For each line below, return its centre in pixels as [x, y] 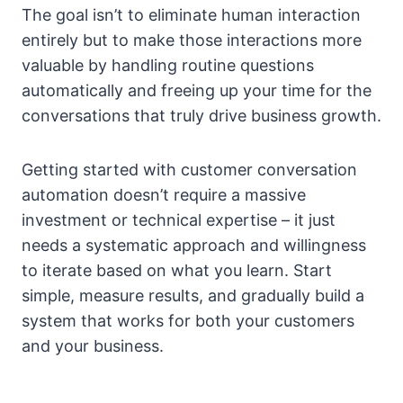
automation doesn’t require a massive [164, 194]
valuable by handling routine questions [168, 65]
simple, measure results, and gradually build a [193, 295]
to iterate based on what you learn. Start [177, 270]
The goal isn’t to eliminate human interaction [191, 14]
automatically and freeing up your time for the [197, 90]
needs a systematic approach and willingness [194, 245]
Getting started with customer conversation [189, 169]
